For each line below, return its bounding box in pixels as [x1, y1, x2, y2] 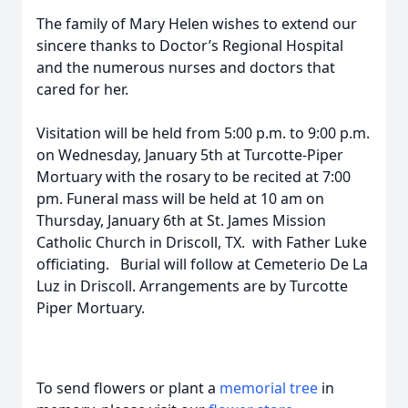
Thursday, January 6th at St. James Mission [36, 210, 326, 230]
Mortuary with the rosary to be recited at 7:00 [36, 167, 351, 187]
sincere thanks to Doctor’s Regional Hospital [36, 36, 343, 56]
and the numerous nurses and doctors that [36, 57, 335, 77]
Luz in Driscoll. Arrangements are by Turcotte [36, 276, 348, 296]
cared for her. [36, 79, 128, 99]
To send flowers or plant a [36, 378, 219, 398]
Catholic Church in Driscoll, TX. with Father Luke [36, 232, 367, 252]
